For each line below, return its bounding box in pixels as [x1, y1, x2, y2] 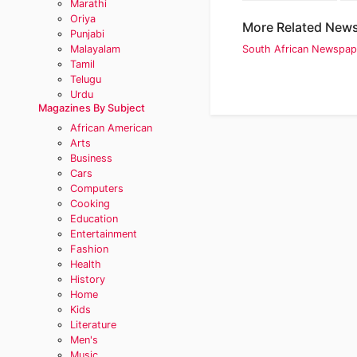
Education [70, 213, 118, 225]
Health [70, 258, 101, 270]
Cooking [70, 198, 110, 210]
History [70, 273, 105, 285]
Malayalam [70, 43, 120, 55]
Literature [70, 319, 116, 331]
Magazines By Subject [38, 102, 145, 114]
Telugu [70, 73, 101, 85]
